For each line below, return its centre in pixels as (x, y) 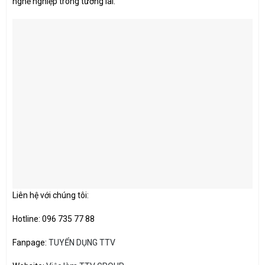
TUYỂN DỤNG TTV (81, 242)
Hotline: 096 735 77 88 (54, 219)
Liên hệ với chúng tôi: (51, 195)
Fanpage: (30, 242)
